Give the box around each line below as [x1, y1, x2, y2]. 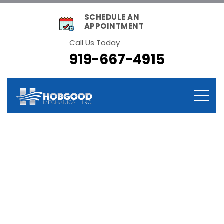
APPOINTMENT [84, 21, 144, 31]
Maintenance [88, 134, 192, 155]
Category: [7, 134, 88, 155]
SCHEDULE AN [84, 12, 140, 22]
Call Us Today [69, 37, 120, 48]
